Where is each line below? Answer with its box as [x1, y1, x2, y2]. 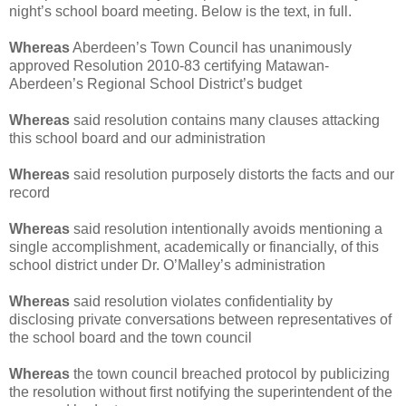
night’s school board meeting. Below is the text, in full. [9, 3, 352, 19]
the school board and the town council [9, 329, 252, 345]
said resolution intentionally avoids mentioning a [70, 220, 382, 237]
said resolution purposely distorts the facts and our [70, 166, 394, 182]
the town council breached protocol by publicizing [70, 365, 390, 382]
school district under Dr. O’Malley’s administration [9, 256, 325, 273]
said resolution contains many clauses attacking [70, 111, 380, 128]
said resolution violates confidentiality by [70, 293, 333, 309]
